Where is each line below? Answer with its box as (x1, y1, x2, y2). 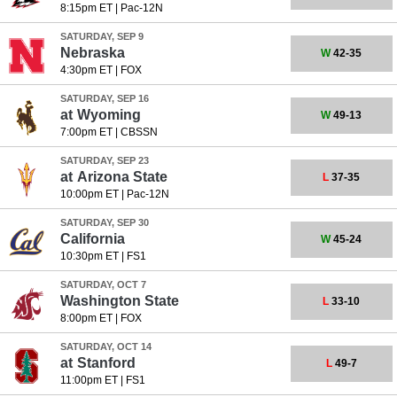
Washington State (59, 293, 179, 308)
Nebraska (59, 45, 125, 60)
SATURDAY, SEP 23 (59, 155, 149, 166)
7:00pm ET (59, 126, 113, 138)
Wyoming (76, 107, 141, 122)
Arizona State (76, 169, 167, 184)
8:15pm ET (59, 2, 113, 14)
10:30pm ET (59, 250, 119, 262)
